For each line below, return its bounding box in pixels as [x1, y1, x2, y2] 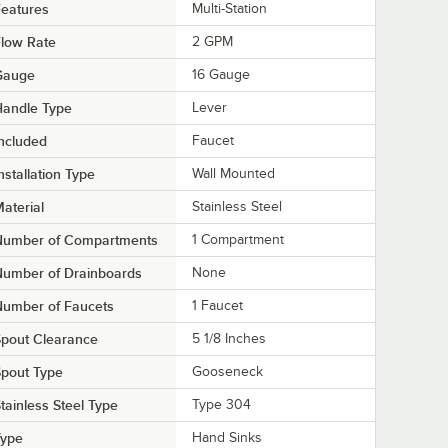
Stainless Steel [192, 199, 282, 215]
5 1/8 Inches [192, 331, 266, 347]
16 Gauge [192, 67, 250, 83]
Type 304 [192, 397, 251, 413]
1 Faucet [192, 298, 243, 314]
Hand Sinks [192, 430, 262, 446]
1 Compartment [192, 232, 284, 248]
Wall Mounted [192, 166, 275, 182]
